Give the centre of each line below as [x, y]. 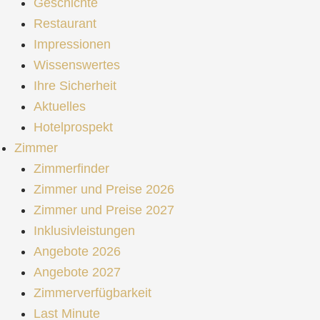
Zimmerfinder [71, 168]
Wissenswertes [77, 65]
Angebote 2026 [77, 251]
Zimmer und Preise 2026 [104, 189]
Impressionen [72, 44]
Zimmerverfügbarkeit [92, 292]
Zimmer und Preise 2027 [104, 210]
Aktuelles [60, 106]
